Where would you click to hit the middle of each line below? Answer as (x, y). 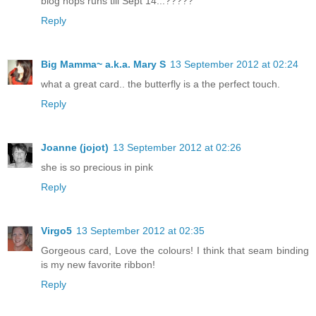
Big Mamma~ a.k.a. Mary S (103, 64)
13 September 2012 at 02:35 (140, 230)
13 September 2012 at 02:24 (234, 64)
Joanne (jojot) (75, 147)
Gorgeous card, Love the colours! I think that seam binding (175, 250)
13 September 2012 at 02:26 (177, 147)
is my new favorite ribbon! (98, 264)
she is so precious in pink (97, 167)
